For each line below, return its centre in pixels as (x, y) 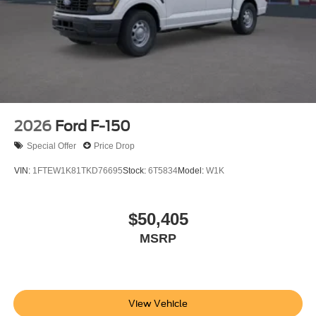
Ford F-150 (93, 127)
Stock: (135, 170)
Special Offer (51, 146)
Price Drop (114, 146)
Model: (192, 170)
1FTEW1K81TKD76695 (78, 170)
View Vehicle (158, 303)
